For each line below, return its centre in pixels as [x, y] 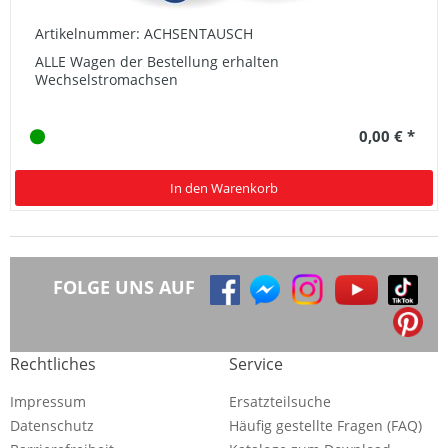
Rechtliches [53, 364]
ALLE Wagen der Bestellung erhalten [157, 62]
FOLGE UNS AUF [124, 287]
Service [256, 364]
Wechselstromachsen [106, 80]
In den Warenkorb [224, 188]
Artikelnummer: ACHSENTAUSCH [144, 34]
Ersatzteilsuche [280, 402]
